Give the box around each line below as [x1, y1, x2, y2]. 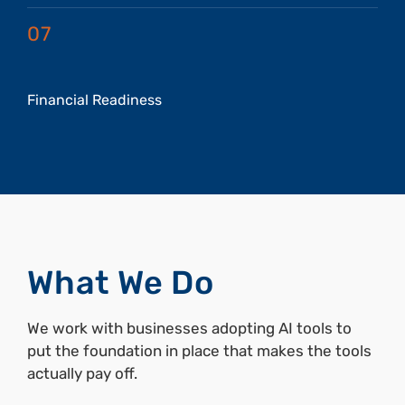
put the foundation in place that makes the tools [27, 342, 372, 361]
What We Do [27, 263, 215, 303]
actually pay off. [27, 364, 137, 383]
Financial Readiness [27, 91, 162, 109]
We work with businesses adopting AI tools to [27, 319, 352, 338]
